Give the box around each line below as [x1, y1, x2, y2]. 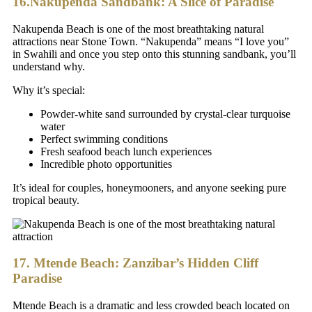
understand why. [13, 60, 85, 72]
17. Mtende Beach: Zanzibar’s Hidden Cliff [13, 256, 258, 271]
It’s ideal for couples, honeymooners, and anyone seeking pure [13, 181, 286, 194]
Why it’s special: [13, 84, 85, 96]
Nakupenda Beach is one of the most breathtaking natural [13, 22, 264, 35]
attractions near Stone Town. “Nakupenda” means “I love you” [13, 35, 289, 47]
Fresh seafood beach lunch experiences [40, 145, 212, 157]
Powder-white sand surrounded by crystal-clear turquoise [40, 107, 290, 120]
